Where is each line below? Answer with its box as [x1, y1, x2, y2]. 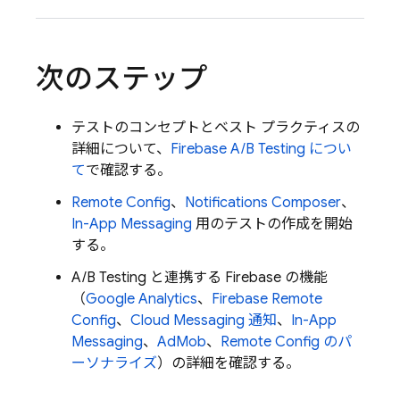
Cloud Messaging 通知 [130, 312, 277, 329]
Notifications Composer [185, 194, 341, 212]
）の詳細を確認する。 [157, 354, 300, 372]
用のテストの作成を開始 [192, 215, 353, 233]
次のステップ [36, 61, 207, 96]
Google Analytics [86, 290, 197, 308]
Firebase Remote [212, 290, 322, 308]
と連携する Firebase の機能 [146, 269, 328, 287]
